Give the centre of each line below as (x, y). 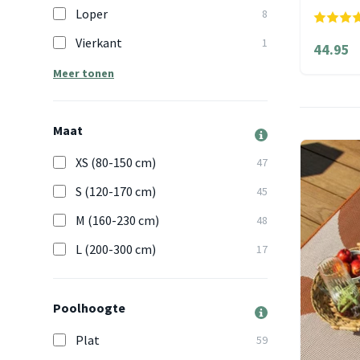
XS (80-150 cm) (116, 162)
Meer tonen (84, 73)
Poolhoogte (89, 308)
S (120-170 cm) (116, 191)
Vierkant (99, 43)
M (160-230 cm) (117, 220)
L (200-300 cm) (116, 249)
